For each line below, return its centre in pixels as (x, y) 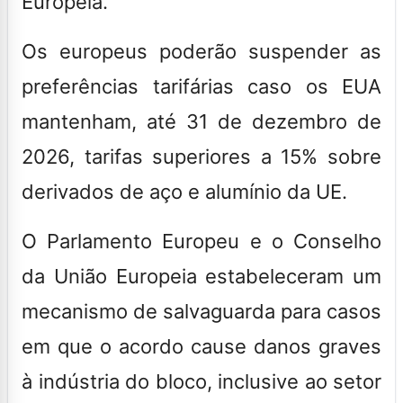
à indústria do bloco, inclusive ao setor (201, 381)
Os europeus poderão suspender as (201, 51)
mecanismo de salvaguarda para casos (201, 311)
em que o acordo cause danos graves (201, 346)
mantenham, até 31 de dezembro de (201, 121)
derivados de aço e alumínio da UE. (184, 191)
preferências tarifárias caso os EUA (201, 86)
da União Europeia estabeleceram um (201, 276)
